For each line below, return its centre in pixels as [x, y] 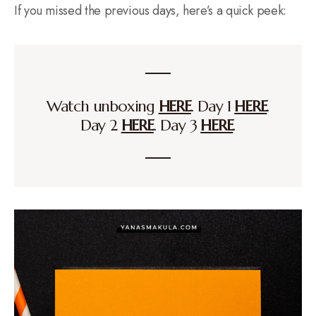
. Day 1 [213, 106]
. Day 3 [177, 125]
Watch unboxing [102, 106]
